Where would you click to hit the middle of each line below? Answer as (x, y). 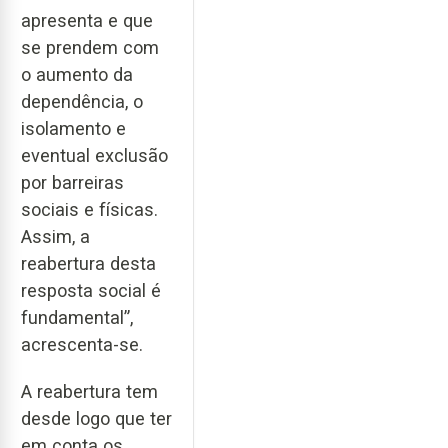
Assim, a (55, 237)
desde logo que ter (96, 418)
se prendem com (90, 48)
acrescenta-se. (82, 345)
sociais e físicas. (89, 210)
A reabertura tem (89, 391)
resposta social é (91, 291)
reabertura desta (88, 264)
